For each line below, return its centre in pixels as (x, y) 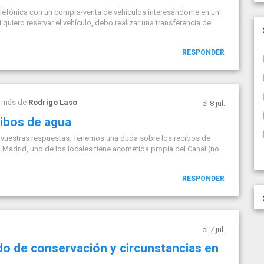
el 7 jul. (213, 230)
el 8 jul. (213, 103)
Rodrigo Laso (53, 102)
